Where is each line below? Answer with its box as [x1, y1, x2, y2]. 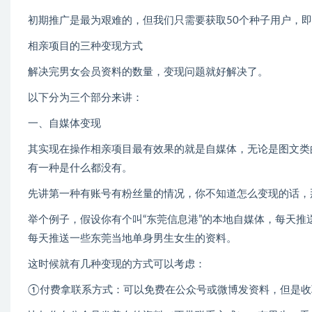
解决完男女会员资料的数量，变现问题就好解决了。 [28, 67, 268, 78]
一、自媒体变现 [28, 118, 101, 130]
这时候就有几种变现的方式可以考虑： [28, 259, 205, 270]
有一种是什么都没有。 [28, 163, 132, 174]
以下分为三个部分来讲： [28, 93, 143, 104]
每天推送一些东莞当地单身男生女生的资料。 [28, 233, 237, 244]
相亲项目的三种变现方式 [28, 41, 143, 52]
